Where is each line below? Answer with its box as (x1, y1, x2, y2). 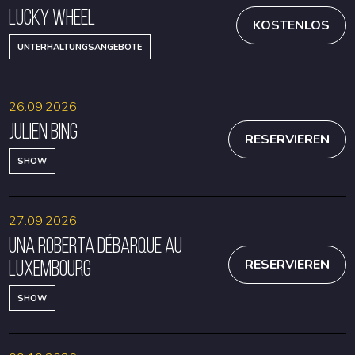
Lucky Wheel (9, 5, 96, 29)
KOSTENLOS (252, 16, 330, 34)
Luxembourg (9, 256, 92, 281)
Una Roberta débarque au (9, 233, 183, 258)
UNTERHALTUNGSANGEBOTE (17, 40, 143, 53)
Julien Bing (9, 119, 78, 143)
